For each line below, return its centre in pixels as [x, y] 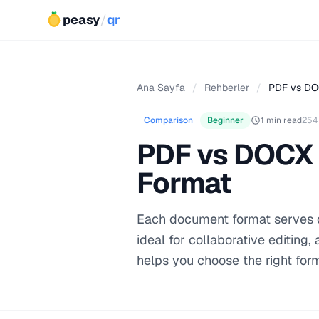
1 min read [281, 120]
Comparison [168, 120]
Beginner [225, 120]
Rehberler [227, 88]
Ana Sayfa [161, 88]
